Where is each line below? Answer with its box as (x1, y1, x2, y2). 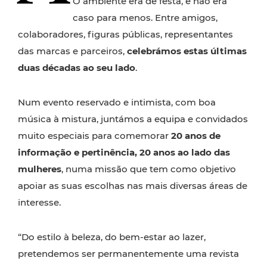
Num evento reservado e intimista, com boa (18, 97, 216, 108)
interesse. (18, 197, 61, 208)
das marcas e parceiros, (18, 45, 127, 57)
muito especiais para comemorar (18, 130, 171, 141)
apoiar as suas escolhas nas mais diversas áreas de (18, 180, 247, 191)
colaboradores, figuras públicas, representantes (18, 29, 233, 40)
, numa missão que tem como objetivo (61, 163, 236, 175)
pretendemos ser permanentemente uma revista (18, 248, 239, 259)
